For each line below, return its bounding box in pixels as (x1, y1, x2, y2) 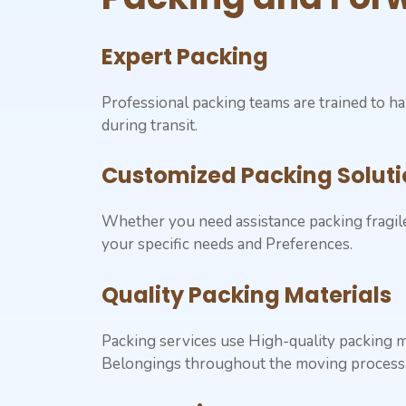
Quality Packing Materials (101, 279, 391, 310)
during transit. (101, 114, 198, 136)
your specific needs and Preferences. (101, 234, 353, 255)
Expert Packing (101, 41, 268, 72)
